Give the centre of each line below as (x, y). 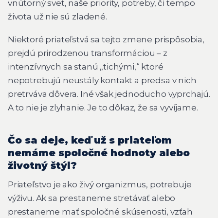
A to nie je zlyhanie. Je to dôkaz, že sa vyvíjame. (103, 108)
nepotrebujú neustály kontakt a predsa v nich (102, 81)
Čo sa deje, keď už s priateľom (90, 140)
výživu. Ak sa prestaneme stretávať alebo (92, 198)
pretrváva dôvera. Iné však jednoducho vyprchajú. (109, 94)
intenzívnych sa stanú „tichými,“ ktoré (86, 67)
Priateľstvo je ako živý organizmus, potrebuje (100, 185)
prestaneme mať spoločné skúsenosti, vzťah (100, 212)
